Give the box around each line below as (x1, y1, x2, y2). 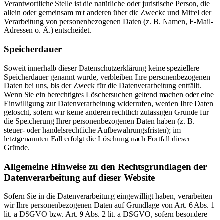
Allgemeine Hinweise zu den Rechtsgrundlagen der (4, 161, 207, 172)
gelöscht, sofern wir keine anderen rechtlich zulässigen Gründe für (4, 108, 209, 116)
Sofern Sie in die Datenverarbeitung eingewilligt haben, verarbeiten (4, 192, 212, 201)
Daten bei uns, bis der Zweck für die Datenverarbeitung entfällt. (4, 81, 201, 90)
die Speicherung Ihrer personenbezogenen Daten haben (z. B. (4, 116, 194, 125)
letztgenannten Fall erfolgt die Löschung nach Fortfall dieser (4, 134, 190, 143)
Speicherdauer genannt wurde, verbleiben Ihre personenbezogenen (4, 72, 210, 81)
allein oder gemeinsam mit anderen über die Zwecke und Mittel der (4, 8, 211, 17)
